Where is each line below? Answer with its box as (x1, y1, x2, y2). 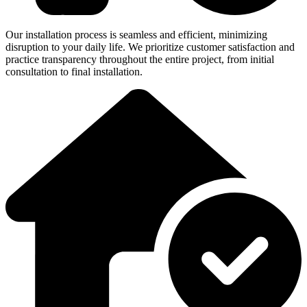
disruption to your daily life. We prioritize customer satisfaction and (5, 40, 295, 53)
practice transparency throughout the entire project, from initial (5, 53, 274, 65)
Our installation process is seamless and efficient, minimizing (5, 28, 267, 40)
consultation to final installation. (5, 65, 143, 77)
